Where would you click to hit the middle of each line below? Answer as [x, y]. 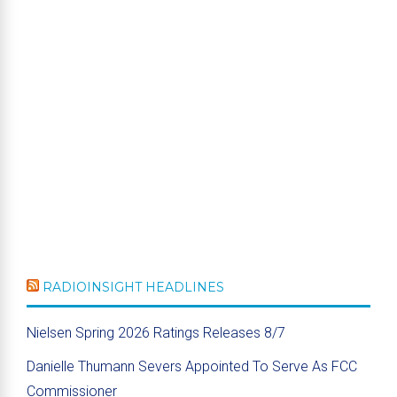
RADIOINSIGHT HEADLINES [133, 287]
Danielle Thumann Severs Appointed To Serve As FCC [192, 366]
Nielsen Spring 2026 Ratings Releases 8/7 [156, 333]
